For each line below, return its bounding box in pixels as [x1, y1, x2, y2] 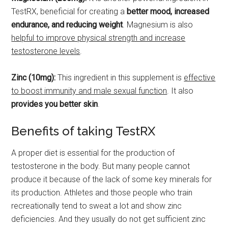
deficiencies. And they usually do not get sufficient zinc [11, 214, 206, 224]
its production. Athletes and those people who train [11, 188, 193, 198]
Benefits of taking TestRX [11, 124, 156, 139]
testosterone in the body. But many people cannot [11, 161, 190, 172]
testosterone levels [11, 46, 80, 56]
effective [184, 73, 216, 83]
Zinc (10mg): [11, 73, 56, 83]
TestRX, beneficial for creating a [11, 7, 127, 17]
